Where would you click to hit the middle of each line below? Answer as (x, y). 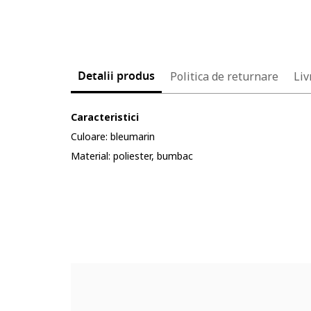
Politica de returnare (224, 76)
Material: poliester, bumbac (132, 156)
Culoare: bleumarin (113, 136)
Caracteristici (105, 117)
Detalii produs (116, 76)
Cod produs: (100, 214)
